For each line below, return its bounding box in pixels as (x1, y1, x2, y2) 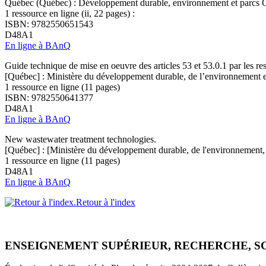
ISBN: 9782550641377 (5, 92, 93, 103)
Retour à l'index (76, 197, 135, 207)
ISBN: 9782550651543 (5, 18, 93, 29)
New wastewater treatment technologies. (5, 134, 156, 144)
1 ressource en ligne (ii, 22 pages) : (5, 8, 135, 18)
